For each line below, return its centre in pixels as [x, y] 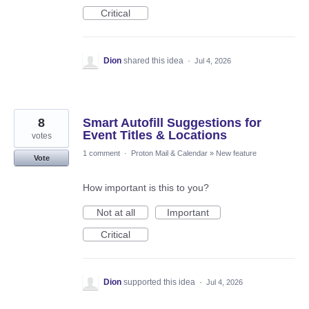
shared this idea [154, 61]
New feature [236, 153]
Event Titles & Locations [155, 136]
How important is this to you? [146, 188]
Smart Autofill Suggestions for [172, 123]
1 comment [101, 153]
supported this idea [160, 282]
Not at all [116, 213]
